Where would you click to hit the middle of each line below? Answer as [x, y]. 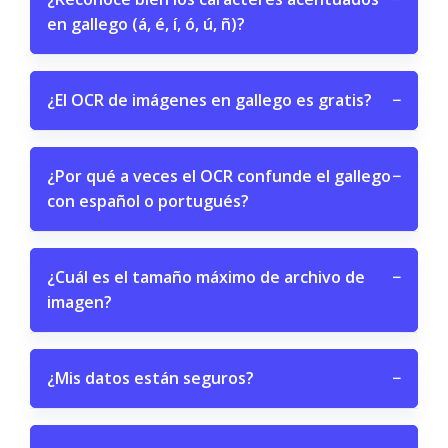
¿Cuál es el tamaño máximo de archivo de [206, 277]
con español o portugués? [148, 201]
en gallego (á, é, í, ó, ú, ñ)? [146, 24]
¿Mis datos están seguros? [150, 378]
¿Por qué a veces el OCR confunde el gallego [219, 176]
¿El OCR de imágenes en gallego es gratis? [209, 100]
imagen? [79, 302]
